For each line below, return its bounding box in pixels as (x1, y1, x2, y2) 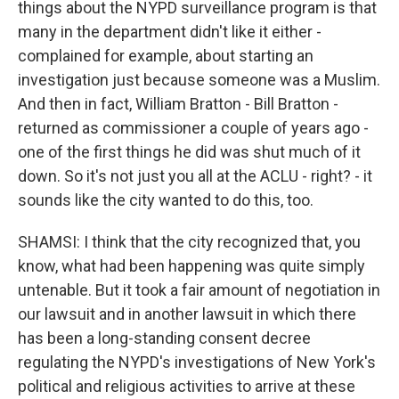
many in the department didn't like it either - (18, 22, 322, 41)
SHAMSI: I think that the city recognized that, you (18, 232, 361, 251)
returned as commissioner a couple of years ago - (18, 118, 369, 137)
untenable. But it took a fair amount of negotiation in (18, 281, 380, 299)
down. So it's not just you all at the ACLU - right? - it (18, 167, 372, 185)
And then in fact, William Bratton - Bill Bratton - (18, 94, 338, 113)
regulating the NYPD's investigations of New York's (18, 353, 376, 371)
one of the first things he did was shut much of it (18, 142, 361, 161)
